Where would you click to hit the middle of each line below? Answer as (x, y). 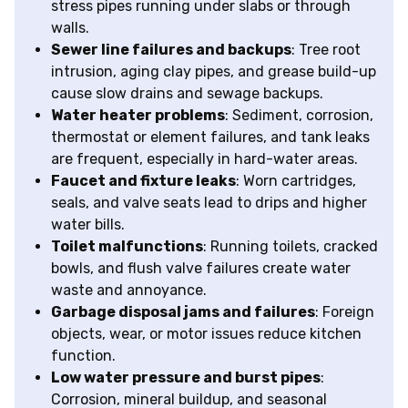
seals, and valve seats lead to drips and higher (209, 203)
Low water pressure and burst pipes (186, 378)
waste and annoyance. (129, 291)
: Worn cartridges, (296, 181)
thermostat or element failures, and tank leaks (210, 138)
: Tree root (326, 50)
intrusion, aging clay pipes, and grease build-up (214, 72)
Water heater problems (138, 116)
